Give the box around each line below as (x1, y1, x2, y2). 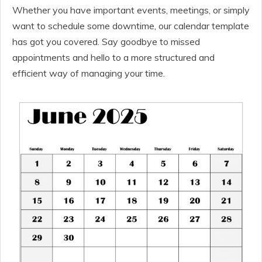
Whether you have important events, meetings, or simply (12, 4, 250, 16)
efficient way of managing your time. (12, 67, 165, 79)
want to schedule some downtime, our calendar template (12, 20, 249, 32)
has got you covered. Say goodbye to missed (12, 36, 200, 47)
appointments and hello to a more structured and (12, 51, 215, 63)
